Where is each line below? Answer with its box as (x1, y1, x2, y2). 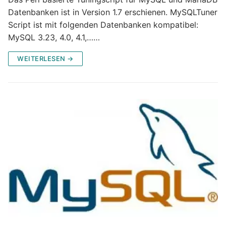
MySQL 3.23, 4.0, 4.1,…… (8, 32, 100, 42)
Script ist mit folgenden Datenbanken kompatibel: (8, 19, 198, 30)
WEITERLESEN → (17, 54, 74, 63)
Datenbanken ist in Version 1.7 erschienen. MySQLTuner (8, 7, 217, 17)
